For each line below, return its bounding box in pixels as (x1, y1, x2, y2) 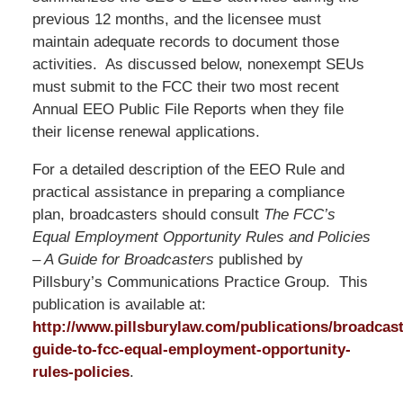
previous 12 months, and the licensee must (31, 10, 321, 28)
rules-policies (31, 363, 130, 381)
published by (213, 250, 303, 268)
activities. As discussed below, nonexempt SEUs (31, 55, 364, 73)
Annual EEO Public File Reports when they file (31, 100, 344, 118)
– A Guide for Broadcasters (31, 250, 214, 268)
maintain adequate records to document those (31, 32, 339, 50)
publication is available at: (31, 295, 206, 313)
